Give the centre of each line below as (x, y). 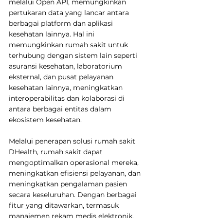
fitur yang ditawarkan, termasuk (65, 205)
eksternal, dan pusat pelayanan (62, 77)
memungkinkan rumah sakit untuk (69, 45)
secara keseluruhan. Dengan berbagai (74, 194)
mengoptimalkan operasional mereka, (75, 162)
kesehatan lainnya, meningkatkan (67, 87)
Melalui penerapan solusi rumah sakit (73, 141)
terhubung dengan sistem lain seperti (74, 55)
